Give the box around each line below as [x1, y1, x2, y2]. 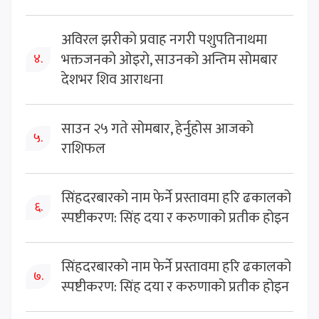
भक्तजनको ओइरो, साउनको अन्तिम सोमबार [61, 47, 278, 72]
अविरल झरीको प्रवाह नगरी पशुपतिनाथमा [61, 27, 267, 52]
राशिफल [61, 136, 105, 161]
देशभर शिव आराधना [61, 67, 163, 92]
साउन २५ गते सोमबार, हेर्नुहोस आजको [61, 116, 253, 141]
